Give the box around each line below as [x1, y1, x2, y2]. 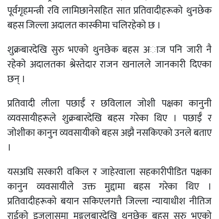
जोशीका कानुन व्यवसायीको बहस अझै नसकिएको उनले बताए [7, 124, 212, 141]
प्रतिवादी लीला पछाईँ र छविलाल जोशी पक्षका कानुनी [7, 95, 212, 112]
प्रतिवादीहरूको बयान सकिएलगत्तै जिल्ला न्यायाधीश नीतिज [7, 193, 212, 210]
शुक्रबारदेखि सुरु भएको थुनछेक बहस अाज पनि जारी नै [7, 41, 212, 58]
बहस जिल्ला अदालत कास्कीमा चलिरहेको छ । [7, 17, 161, 34]
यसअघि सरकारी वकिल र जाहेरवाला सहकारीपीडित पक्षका [7, 163, 212, 180]
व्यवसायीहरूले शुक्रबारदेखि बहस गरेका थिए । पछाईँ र [7, 109, 212, 127]
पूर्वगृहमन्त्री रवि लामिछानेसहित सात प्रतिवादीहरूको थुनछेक [7, 2, 212, 19]
